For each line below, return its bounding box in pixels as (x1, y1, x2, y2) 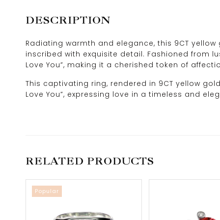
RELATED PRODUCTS (26, 155, 155, 167)
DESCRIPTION (26, 14, 110, 26)
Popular (35, 187, 59, 195)
